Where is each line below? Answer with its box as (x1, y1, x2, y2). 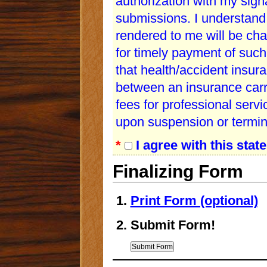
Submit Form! (130, 218, 215, 233)
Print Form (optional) (130, 193, 258, 209)
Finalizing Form (112, 162, 243, 182)
